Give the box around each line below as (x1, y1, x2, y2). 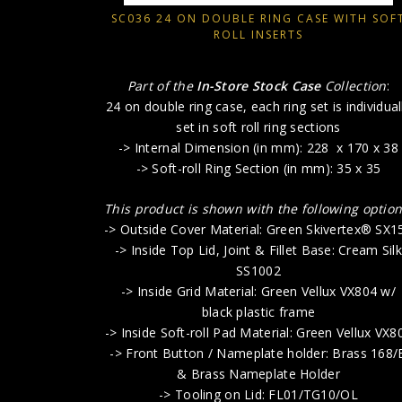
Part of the (127, 77, 197, 95)
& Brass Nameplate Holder (177, 365, 340, 383)
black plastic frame (201, 303, 316, 321)
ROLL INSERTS (213, 26, 303, 42)
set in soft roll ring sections (176, 118, 341, 136)
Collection (324, 77, 387, 95)
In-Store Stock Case (197, 77, 325, 95)
